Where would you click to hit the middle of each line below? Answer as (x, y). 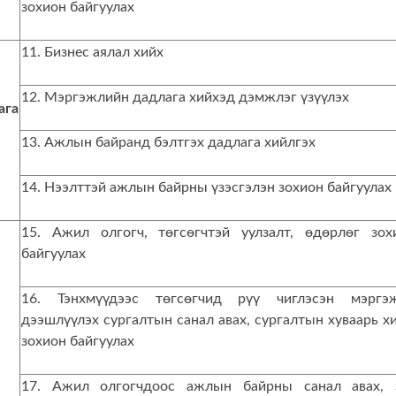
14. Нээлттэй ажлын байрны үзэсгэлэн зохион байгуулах (206, 187)
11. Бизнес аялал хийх (92, 52)
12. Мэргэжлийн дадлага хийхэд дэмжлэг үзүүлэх (185, 97)
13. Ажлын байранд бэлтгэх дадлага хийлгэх (168, 142)
